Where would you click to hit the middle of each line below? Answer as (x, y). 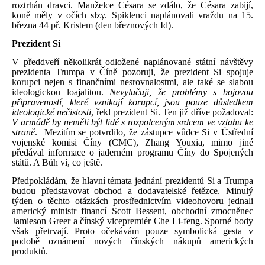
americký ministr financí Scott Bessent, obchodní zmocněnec (132, 211)
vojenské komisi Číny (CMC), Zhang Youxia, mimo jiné (132, 142)
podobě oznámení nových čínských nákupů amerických (132, 241)
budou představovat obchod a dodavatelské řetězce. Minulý (132, 190)
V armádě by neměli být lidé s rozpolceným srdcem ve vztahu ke (132, 122)
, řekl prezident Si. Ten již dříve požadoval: (172, 112)
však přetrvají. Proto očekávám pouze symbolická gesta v (132, 231)
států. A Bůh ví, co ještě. (57, 162)
